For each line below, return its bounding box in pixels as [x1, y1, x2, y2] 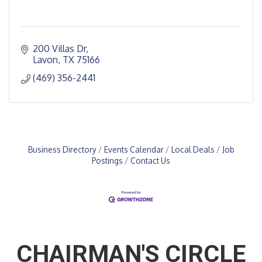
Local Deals [171, 144, 215, 154]
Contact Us [130, 156, 170, 166]
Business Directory [27, 144, 96, 154]
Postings [92, 156, 123, 166]
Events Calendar [104, 144, 164, 154]
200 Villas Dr [33, 43, 86, 54]
